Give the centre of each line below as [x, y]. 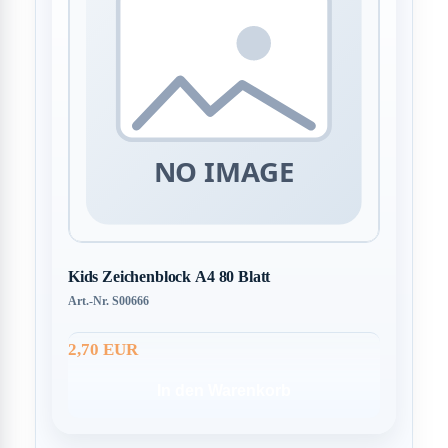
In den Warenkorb [224, 391]
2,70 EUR [102, 349]
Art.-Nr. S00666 [108, 301]
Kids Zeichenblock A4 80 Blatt [169, 277]
